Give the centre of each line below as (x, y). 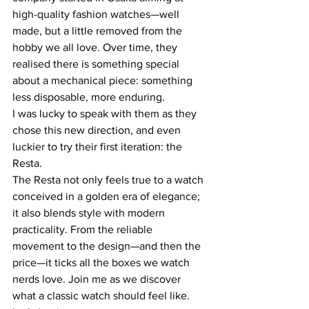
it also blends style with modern (90, 213)
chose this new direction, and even (98, 130)
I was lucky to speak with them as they (106, 114)
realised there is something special (97, 64)
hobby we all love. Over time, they (96, 48)
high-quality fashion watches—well (97, 14)
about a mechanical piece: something (104, 81)
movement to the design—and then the (108, 246)
